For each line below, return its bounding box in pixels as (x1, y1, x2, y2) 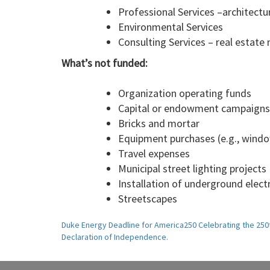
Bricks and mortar (118, 116, 199, 131)
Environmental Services (118, 20, 225, 34)
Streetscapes (118, 192, 177, 206)
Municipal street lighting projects (118, 162, 266, 176)
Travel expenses (118, 146, 190, 161)
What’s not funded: (61, 56, 148, 71)
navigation (61, 236, 142, 260)
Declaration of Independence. (61, 231, 168, 243)
